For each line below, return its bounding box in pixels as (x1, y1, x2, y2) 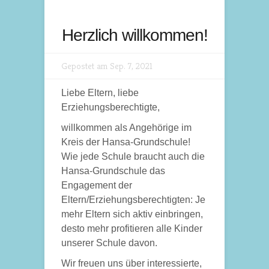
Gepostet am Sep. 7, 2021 (61, 60, 153, 71)
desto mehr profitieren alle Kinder (61, 223, 202, 234)
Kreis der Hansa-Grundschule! (61, 137, 190, 147)
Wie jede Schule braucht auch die (61, 151, 205, 162)
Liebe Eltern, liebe (61, 88, 139, 98)
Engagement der (61, 180, 132, 190)
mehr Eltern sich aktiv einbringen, (61, 209, 203, 219)
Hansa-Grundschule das (61, 166, 165, 176)
